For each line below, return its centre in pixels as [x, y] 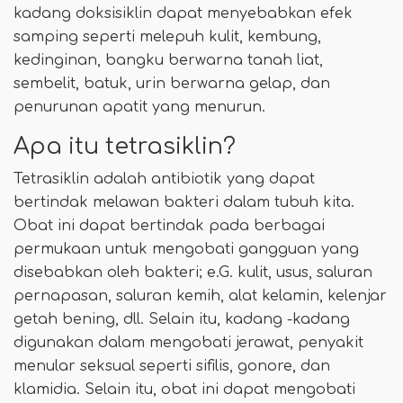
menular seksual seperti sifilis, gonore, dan [172, 367]
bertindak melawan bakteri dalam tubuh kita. [184, 203]
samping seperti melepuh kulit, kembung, [167, 37]
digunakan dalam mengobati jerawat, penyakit [188, 343]
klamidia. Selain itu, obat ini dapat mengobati [184, 390]
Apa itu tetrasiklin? [125, 147]
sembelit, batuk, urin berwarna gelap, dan [172, 84]
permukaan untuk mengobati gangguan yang [186, 250]
